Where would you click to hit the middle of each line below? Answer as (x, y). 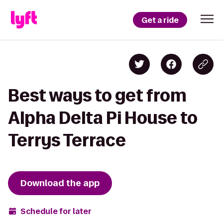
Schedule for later (56, 211)
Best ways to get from (97, 95)
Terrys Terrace (67, 140)
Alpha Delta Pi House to (103, 118)
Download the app (60, 183)
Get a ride (160, 20)
